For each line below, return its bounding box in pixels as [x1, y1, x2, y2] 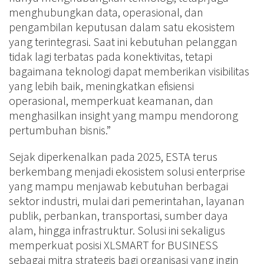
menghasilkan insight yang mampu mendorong [9, 107, 238, 123]
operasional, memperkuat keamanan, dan [9, 93, 213, 108]
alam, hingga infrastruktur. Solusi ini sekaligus [9, 222, 225, 237]
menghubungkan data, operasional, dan [9, 4, 203, 19]
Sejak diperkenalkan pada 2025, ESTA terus [9, 148, 217, 164]
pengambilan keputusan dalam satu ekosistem [9, 19, 235, 34]
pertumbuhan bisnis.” [9, 122, 111, 137]
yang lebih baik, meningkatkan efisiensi [9, 78, 194, 93]
